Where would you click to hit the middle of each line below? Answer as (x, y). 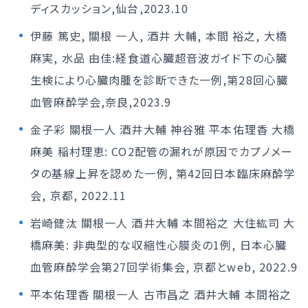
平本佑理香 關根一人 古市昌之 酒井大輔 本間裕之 (161, 294)
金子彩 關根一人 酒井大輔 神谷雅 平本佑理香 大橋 (163, 129)
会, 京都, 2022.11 (78, 195)
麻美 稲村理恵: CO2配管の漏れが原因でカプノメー (162, 151)
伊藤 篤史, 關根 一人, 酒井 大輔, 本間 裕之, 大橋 (159, 36)
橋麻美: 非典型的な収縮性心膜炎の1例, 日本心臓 (159, 245)
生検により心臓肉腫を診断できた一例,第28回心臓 (159, 80)
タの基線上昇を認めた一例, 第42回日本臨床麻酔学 (163, 173)
